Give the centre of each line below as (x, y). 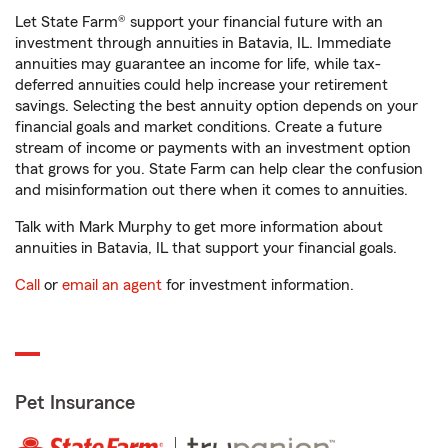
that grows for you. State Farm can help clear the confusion (219, 169)
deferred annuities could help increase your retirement (201, 85)
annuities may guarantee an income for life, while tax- (198, 64)
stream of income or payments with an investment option (213, 148)
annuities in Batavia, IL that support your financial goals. (206, 248)
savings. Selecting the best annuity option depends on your (216, 106)
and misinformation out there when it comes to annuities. (211, 190)
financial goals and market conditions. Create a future (198, 127)
